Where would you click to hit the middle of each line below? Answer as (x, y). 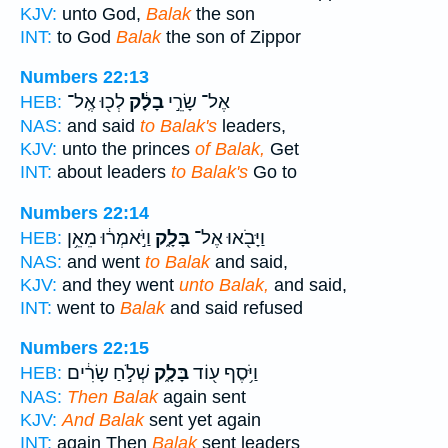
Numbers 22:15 (84, 348)
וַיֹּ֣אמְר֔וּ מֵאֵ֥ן (109, 237)
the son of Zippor (231, 36)
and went (103, 261)
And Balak (103, 420)
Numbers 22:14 (84, 212)
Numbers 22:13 (84, 77)
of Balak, (230, 149)
